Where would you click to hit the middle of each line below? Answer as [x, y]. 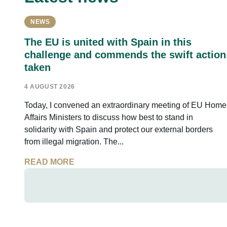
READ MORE [49, 162]
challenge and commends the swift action [125, 55]
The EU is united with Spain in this [108, 42]
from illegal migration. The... [74, 142]
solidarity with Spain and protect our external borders [119, 130]
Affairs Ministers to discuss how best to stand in [109, 118]
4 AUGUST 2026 [50, 87]
